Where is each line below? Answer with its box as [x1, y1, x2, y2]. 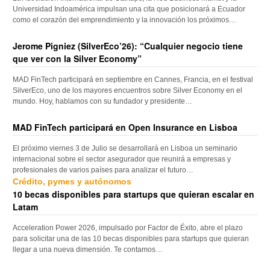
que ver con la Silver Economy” [13, 52, 142, 65]
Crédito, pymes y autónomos [13, 177, 132, 187]
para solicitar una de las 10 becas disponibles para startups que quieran [13, 234, 250, 243]
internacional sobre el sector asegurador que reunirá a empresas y [13, 155, 231, 164]
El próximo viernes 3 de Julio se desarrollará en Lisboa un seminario [13, 144, 238, 153]
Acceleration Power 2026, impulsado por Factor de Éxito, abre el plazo [13, 224, 243, 233]
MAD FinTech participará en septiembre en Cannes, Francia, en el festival [13, 75, 254, 84]
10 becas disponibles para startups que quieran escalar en [13, 188, 255, 201]
